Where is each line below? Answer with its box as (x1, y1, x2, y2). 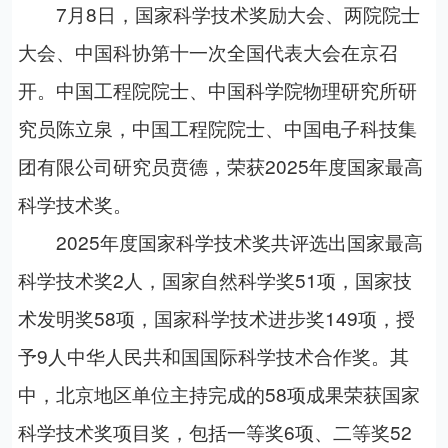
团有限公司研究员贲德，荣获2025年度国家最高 (17, 152, 423, 180)
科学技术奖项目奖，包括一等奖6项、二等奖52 (17, 418, 412, 446)
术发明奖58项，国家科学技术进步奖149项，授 (17, 304, 415, 332)
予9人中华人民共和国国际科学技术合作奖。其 (17, 342, 409, 370)
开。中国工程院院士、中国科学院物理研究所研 (17, 76, 417, 104)
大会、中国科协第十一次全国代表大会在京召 (17, 38, 398, 66)
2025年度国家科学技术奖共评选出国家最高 (17, 228, 423, 256)
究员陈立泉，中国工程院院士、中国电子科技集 (17, 114, 417, 142)
